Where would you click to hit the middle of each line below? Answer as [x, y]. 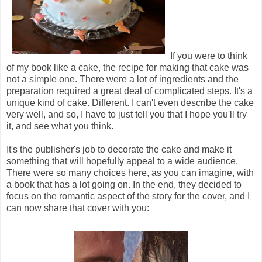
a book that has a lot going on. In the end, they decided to [124, 185]
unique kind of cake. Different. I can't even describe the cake [130, 103]
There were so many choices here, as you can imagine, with [130, 173]
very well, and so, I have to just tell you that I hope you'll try [127, 115]
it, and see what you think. [60, 126]
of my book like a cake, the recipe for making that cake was [127, 68]
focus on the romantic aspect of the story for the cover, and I [128, 196]
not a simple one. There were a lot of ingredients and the [123, 80]
